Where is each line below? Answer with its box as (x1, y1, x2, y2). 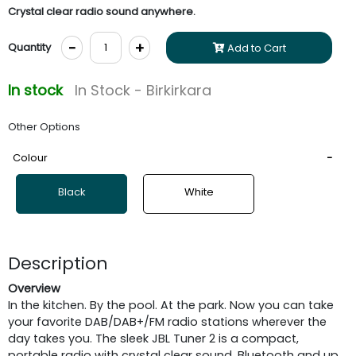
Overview (8, 280, 60, 296)
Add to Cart (224, 40, 286, 56)
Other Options (8, 118, 80, 134)
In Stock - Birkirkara (75, 79, 211, 100)
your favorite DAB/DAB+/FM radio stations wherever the (8, 313, 327, 330)
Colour (13, 149, 48, 165)
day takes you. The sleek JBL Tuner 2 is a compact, (8, 330, 299, 346)
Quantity (8, 39, 51, 55)
